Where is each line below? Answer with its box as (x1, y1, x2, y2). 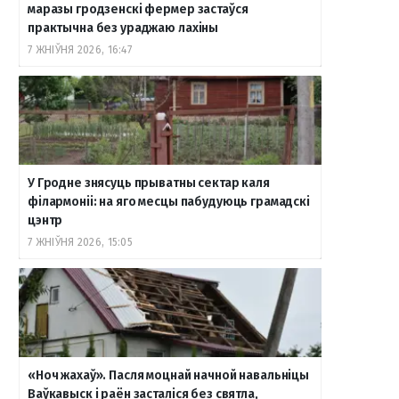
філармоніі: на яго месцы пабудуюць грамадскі (28, 194, 310, 209)
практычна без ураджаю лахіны (28, 20, 219, 36)
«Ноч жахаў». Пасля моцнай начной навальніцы (28, 368, 309, 383)
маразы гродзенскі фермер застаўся (28, 2, 248, 17)
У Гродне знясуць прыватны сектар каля (28, 175, 270, 191)
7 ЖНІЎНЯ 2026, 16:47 (28, 44, 132, 56)
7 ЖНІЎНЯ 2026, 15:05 (28, 236, 133, 248)
